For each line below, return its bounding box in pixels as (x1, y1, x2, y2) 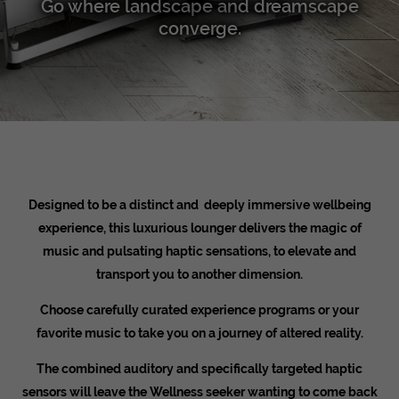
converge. (158, 18, 241, 39)
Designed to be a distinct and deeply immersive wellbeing (28, 198, 371, 212)
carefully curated (86, 303, 191, 317)
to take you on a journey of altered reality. (120, 326, 363, 340)
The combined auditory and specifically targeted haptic (37, 362, 362, 376)
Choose (40, 303, 86, 317)
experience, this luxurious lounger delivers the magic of (37, 221, 362, 235)
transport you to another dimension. (96, 267, 303, 281)
